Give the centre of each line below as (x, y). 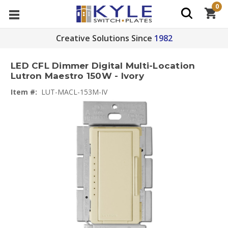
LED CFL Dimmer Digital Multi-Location (103, 66)
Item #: (24, 92)
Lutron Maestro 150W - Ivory (77, 76)
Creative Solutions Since (104, 38)
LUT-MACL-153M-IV (74, 92)
